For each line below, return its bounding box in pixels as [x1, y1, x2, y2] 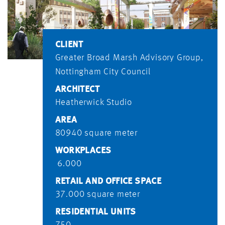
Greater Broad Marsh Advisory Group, [55, 53, 203, 63]
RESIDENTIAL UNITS [55, 207, 136, 217]
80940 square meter [55, 129, 138, 138]
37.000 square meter [55, 190, 140, 199]
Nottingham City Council [55, 67, 151, 77]
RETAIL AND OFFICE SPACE [55, 177, 161, 186]
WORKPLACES [55, 146, 111, 156]
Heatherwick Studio [55, 98, 133, 107]
